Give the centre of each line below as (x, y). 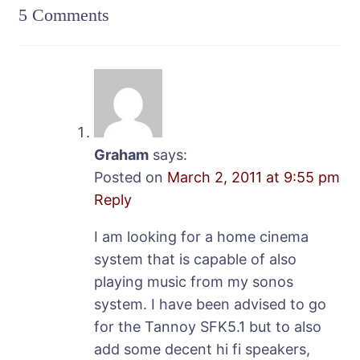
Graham (121, 154)
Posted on (131, 177)
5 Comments (64, 14)
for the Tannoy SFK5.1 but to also (208, 326)
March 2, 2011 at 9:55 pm (254, 177)
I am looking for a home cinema (201, 236)
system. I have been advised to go (210, 304)
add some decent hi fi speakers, (202, 349)
